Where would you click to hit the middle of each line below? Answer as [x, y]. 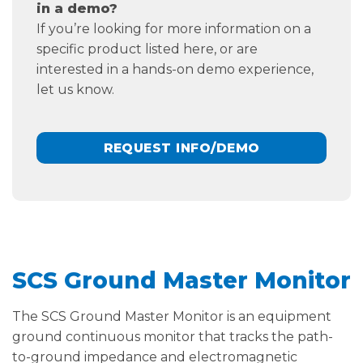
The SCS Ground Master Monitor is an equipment [172, 317]
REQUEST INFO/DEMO [181, 147]
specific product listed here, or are [147, 49]
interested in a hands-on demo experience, [175, 69]
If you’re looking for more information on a [174, 28]
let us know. [75, 89]
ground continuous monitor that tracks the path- [173, 337]
